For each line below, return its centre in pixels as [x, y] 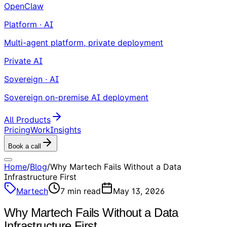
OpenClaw [24, 6]
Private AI [23, 61]
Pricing [17, 130]
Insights [66, 130]
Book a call [25, 146]
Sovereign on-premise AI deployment [76, 97]
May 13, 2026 [139, 191]
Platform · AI [29, 24]
